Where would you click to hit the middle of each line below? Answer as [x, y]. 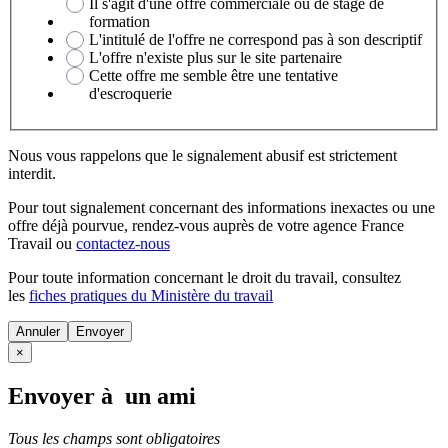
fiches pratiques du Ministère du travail [151, 295]
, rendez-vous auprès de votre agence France [264, 225]
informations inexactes [317, 207]
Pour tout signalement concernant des [127, 207]
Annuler [38, 331]
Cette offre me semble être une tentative [213, 75]
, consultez [367, 277]
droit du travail [288, 277]
